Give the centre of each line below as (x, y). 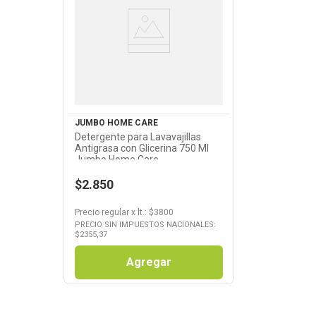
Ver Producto (148, 31)
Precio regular (102, 212)
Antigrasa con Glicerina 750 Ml (141, 148)
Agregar (148, 262)
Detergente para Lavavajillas (138, 136)
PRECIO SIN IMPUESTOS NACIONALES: (145, 224)
